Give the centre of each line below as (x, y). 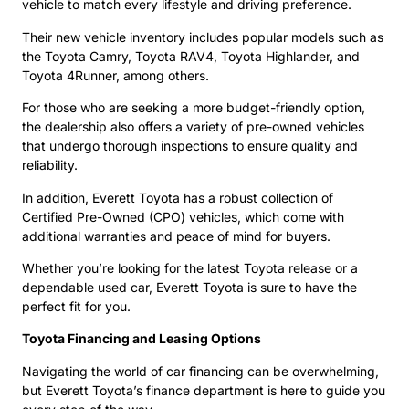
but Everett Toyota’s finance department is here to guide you (204, 390)
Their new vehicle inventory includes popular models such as (203, 37)
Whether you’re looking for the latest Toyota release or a (190, 268)
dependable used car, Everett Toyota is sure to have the (189, 288)
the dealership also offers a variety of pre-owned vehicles (193, 127)
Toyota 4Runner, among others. (115, 75)
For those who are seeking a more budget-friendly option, (194, 108)
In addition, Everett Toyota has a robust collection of (178, 197)
